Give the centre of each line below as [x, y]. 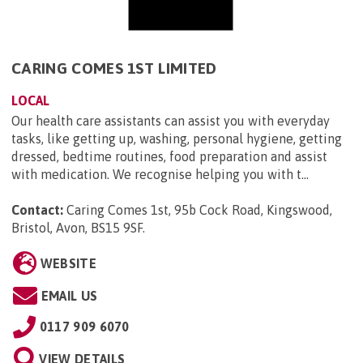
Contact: [37, 210]
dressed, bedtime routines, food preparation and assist [169, 157]
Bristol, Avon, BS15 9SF [77, 228]
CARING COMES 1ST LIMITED [114, 68]
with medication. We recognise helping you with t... [160, 175]
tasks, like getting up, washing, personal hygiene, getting [177, 139]
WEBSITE [68, 264]
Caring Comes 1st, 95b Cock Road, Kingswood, [199, 210]
